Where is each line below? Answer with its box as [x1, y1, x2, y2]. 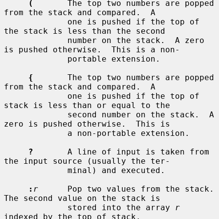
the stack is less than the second [4, 26, 165, 36]
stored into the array [67, 202, 175, 212]
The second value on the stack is [4, 193, 160, 203]
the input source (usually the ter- [4, 156, 170, 166]
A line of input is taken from [33, 147, 209, 156]
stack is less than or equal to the [4, 100, 170, 110]
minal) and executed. [4, 165, 67, 175]
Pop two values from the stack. [38, 184, 214, 194]
